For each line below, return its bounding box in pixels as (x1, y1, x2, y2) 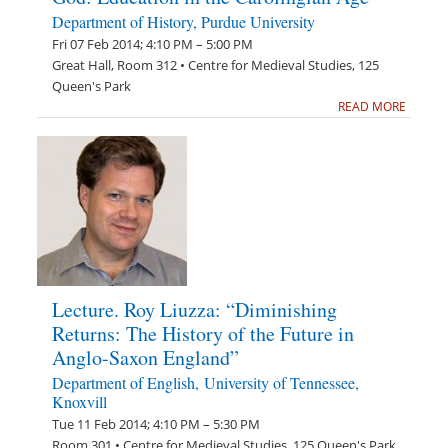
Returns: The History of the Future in (52, 320, 355, 347)
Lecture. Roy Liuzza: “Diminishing (52, 296, 338, 323)
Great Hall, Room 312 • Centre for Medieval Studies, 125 (52, 56, 380, 74)
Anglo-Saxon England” (52, 344, 240, 371)
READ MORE (337, 98, 406, 115)
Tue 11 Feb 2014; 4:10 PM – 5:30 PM (52, 415, 261, 433)
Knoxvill (52, 391, 108, 412)
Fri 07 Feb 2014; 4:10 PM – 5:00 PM (52, 35, 254, 53)
